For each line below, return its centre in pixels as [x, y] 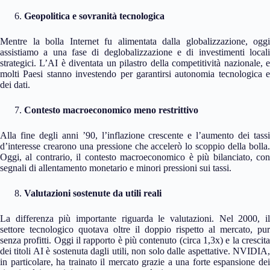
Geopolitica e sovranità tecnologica [94, 16]
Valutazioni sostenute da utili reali [93, 193]
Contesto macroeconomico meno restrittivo [111, 110]
